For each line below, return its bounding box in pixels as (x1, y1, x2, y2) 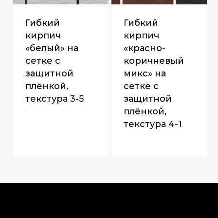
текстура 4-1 (123, 118, 182, 129)
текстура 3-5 (25, 93, 84, 104)
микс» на (123, 68, 166, 79)
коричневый (123, 55, 184, 66)
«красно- (123, 42, 165, 54)
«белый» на (25, 42, 78, 54)
